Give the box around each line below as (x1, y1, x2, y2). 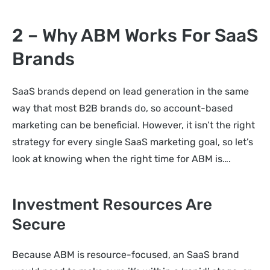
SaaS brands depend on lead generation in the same (12, 86, 249, 98)
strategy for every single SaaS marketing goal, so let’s (12, 136, 253, 148)
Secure (12, 215, 66, 234)
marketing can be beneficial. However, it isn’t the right (12, 119, 255, 131)
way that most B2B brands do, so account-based (12, 102, 233, 115)
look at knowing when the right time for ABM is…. (12, 153, 231, 165)
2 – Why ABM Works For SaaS (12, 25, 258, 47)
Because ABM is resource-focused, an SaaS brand (12, 248, 239, 260)
